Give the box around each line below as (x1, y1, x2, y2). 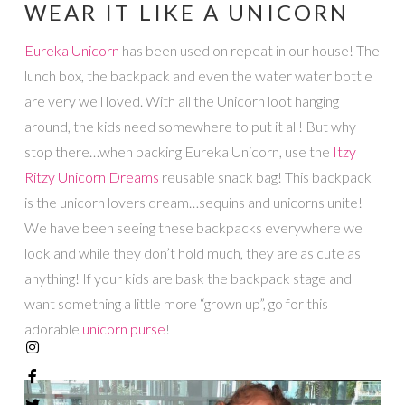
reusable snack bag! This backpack (158, 168, 372, 186)
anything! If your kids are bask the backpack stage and (24, 269, 352, 287)
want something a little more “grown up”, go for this (24, 295, 328, 313)
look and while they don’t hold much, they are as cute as (24, 244, 361, 262)
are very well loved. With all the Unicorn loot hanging (24, 92, 339, 110)
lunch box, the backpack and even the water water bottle (24, 67, 372, 85)
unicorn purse (81, 320, 165, 338)
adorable (24, 320, 82, 338)
